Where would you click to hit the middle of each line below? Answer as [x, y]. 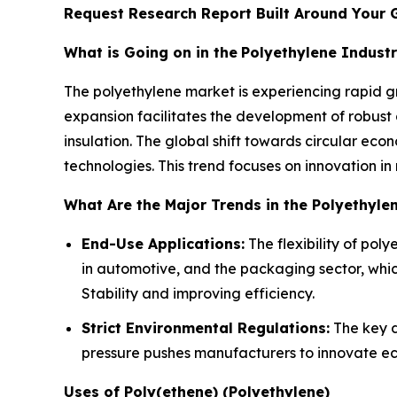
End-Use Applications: [163, 244]
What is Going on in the [151, 53]
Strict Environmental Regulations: [206, 327]
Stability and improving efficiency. [202, 294]
